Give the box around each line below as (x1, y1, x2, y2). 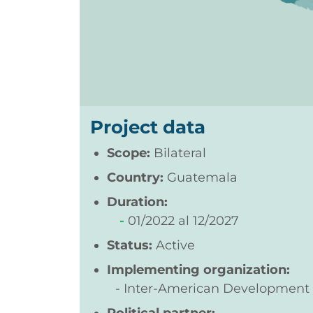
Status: (107, 238, 152, 254)
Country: (107, 170, 167, 186)
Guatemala (167, 170, 238, 186)
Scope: (107, 145, 154, 161)
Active (152, 238, 195, 254)
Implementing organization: (107, 262, 290, 278)
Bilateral (154, 145, 206, 161)
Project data (90, 116, 205, 139)
